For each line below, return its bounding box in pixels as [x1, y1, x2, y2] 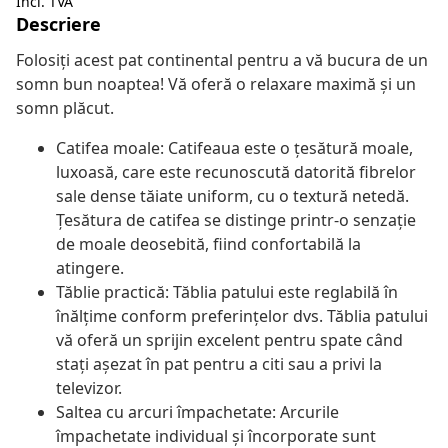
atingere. [56, 257, 124, 280]
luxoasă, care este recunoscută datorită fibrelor [56, 161, 416, 184]
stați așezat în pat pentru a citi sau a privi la [56, 353, 382, 376]
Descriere [16, 12, 101, 37]
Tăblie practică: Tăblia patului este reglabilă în [56, 281, 398, 304]
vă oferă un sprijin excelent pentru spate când [56, 329, 403, 352]
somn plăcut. [16, 97, 114, 120]
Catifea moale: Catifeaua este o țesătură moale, [56, 137, 413, 160]
